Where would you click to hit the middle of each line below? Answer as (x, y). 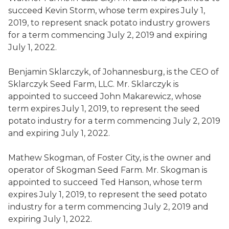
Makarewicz (147, 96)
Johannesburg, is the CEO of (161, 72)
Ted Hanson (125, 182)
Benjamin (29, 72)
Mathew (26, 158)
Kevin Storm (70, 10)
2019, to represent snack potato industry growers (109, 23)
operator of (32, 170)
